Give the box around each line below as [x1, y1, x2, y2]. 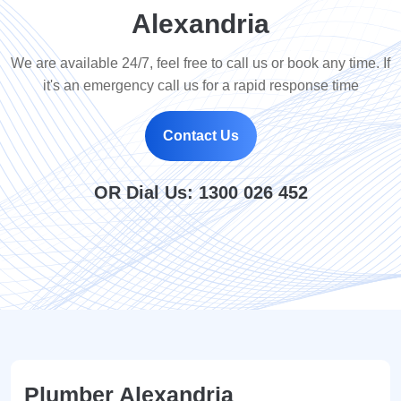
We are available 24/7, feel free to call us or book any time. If [11, 55, 390, 71]
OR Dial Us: [93, 182, 199, 202]
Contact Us [162, 127, 239, 143]
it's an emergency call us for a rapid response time [42, 77, 359, 93]
